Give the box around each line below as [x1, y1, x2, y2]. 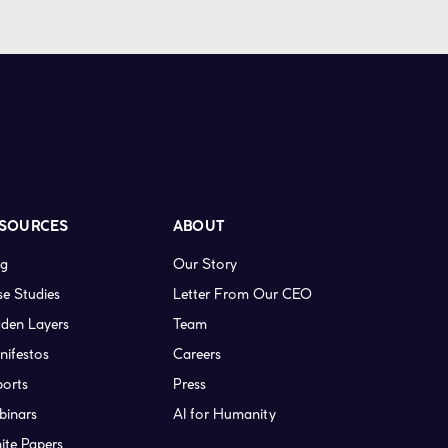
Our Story [172, 255, 237, 274]
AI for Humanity [172, 405, 276, 424]
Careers [172, 345, 221, 364]
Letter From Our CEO [172, 285, 312, 304]
